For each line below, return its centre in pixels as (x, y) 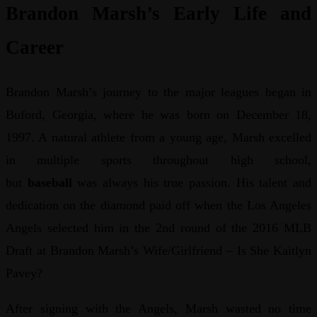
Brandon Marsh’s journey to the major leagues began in (158, 92)
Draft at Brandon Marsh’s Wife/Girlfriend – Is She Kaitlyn (158, 250)
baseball (50, 182)
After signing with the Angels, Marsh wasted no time (158, 308)
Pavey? (24, 273)
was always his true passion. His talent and (192, 182)
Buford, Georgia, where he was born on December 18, (158, 114)
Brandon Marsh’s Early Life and (158, 14)
